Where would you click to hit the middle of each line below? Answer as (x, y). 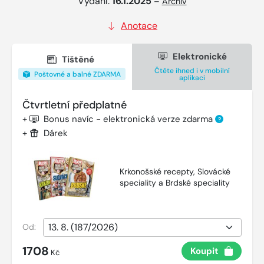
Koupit (204, 251)
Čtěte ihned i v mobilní (192, 70)
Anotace (139, 25)
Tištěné (78, 60)
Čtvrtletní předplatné (75, 105)
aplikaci (192, 77)
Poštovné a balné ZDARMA (77, 74)
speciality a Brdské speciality (175, 182)
